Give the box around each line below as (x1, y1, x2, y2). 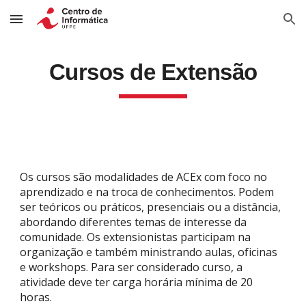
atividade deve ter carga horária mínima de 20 (20, 275, 253, 290)
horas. (20, 290, 53, 305)
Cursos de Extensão (48, 59, 258, 85)
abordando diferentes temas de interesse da (20, 214, 247, 229)
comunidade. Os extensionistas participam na (20, 229, 251, 245)
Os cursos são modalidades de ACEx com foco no (20, 169, 268, 184)
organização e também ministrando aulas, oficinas (20, 245, 278, 260)
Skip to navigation (210, 19, 295, 31)
